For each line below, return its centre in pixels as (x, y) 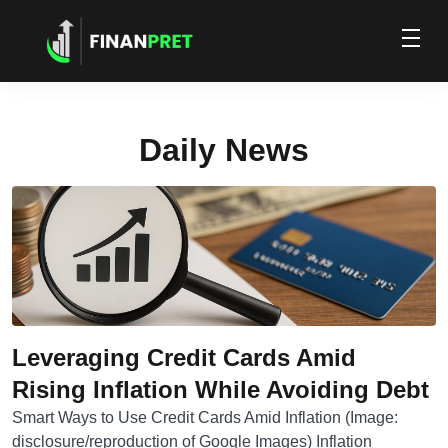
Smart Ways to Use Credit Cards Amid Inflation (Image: (205, 417)
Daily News (224, 150)
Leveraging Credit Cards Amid (184, 357)
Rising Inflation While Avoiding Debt (220, 389)
